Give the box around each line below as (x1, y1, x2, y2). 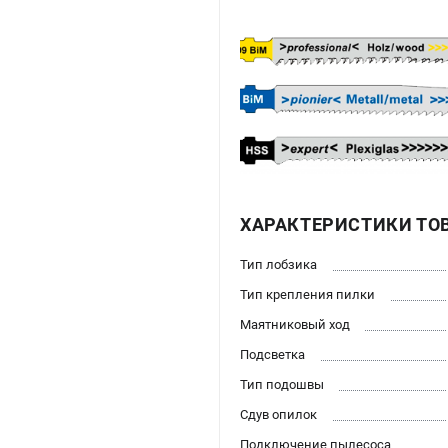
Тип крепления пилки (240, 286, 375, 302)
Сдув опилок (240, 406, 317, 422)
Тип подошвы (240, 376, 324, 392)
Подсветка (240, 346, 305, 362)
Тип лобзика (240, 256, 317, 272)
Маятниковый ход (240, 316, 350, 332)
